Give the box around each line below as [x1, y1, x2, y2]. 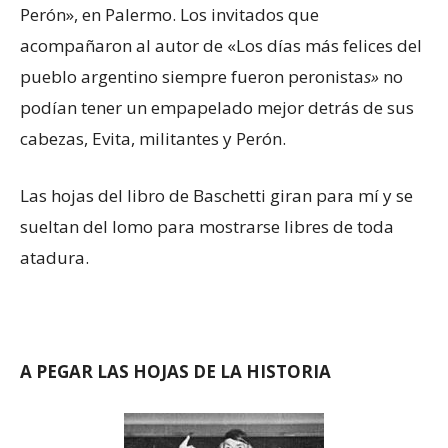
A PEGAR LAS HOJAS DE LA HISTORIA [20, 360, 331, 384]
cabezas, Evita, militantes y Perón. [20, 127, 286, 151]
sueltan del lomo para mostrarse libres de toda [20, 215, 394, 239]
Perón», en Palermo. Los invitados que [20, 3, 319, 27]
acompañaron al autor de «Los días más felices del [20, 34, 422, 58]
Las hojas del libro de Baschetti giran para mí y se [20, 184, 413, 208]
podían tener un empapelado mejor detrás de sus [20, 96, 414, 120]
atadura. [20, 246, 89, 270]
